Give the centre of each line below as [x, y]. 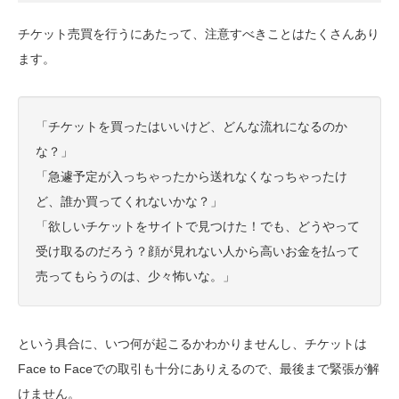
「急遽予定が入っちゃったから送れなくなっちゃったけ [191, 177]
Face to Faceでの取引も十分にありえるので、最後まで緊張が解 [199, 369]
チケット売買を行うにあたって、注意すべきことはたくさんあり [199, 34]
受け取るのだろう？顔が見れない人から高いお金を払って [198, 252]
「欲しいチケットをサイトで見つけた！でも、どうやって [198, 227]
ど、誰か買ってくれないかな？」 [129, 202]
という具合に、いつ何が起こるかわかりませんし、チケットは [192, 344]
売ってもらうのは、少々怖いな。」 [135, 277]
